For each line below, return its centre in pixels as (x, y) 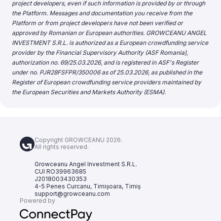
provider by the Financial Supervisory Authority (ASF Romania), (100, 53)
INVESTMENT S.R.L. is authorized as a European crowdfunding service (110, 43)
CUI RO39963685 (60, 171)
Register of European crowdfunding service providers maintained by (107, 82)
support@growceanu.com (72, 194)
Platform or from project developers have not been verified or (97, 23)
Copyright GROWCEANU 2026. (78, 140)
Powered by (37, 201)
